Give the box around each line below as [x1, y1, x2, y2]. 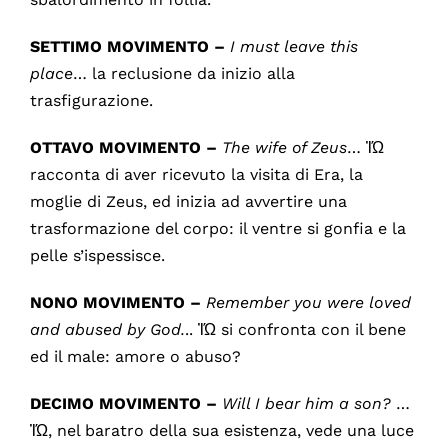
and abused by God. [29, 319, 185, 339]
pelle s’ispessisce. [29, 245, 165, 265]
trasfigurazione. [29, 90, 153, 110]
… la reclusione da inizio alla [72, 63, 295, 83]
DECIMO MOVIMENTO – [29, 393, 217, 413]
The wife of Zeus [221, 137, 347, 157]
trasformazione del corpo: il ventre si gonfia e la [29, 218, 406, 238]
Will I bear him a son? [221, 393, 391, 413]
